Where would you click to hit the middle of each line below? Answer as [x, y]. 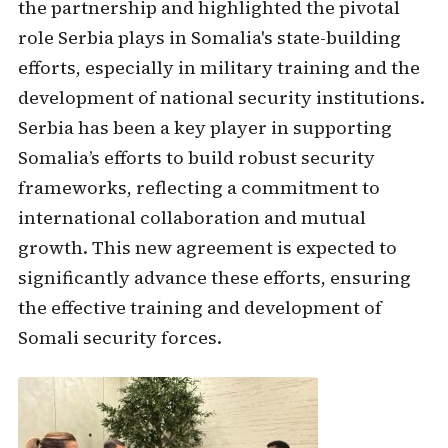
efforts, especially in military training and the [218, 67]
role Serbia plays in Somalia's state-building [209, 37]
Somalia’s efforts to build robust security [196, 157]
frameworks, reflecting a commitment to [198, 187]
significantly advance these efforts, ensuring [214, 277]
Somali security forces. [119, 337]
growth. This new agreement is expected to [207, 247]
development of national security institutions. [221, 97]
